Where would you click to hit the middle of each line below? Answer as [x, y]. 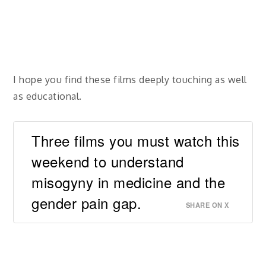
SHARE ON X [207, 205]
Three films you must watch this [136, 140]
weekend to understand [108, 161]
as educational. [47, 96]
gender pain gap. [87, 202]
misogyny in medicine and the [129, 182]
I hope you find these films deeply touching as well [130, 79]
